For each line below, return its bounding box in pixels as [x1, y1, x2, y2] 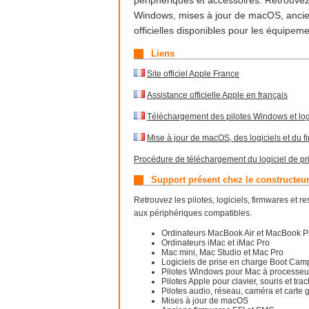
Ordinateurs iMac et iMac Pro [161, 238, 270, 248]
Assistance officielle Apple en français [147, 90, 288, 100]
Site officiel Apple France [147, 69, 239, 79]
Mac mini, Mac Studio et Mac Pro [161, 248, 283, 257]
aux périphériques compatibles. [134, 208, 252, 218]
